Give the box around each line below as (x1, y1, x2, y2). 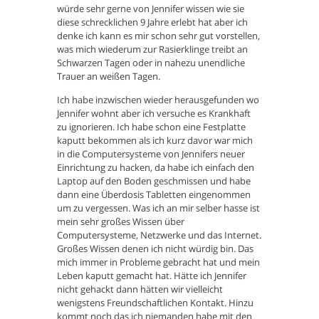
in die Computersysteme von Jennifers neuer (57, 147, 245, 161)
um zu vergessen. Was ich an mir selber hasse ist (57, 202, 260, 215)
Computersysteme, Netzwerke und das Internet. (57, 229, 261, 242)
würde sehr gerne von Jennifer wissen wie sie (57, 2, 244, 16)
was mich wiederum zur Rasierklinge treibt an (57, 43, 248, 56)
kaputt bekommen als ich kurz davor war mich (57, 134, 253, 147)
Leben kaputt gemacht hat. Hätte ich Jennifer (57, 269, 246, 283)
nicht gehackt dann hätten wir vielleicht (57, 283, 223, 296)
